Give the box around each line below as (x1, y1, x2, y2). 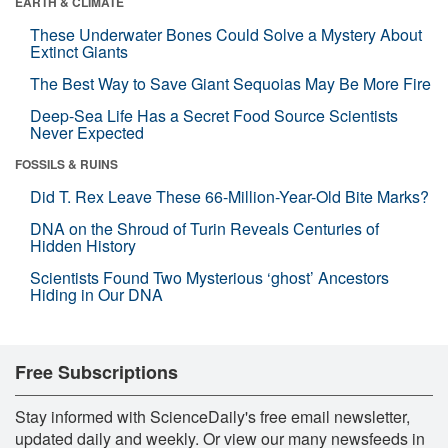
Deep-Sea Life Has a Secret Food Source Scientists (30, 103, 398, 127)
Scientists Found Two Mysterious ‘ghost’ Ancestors (30, 265, 389, 289)
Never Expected (30, 120, 144, 144)
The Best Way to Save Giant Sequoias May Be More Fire (30, 71, 431, 95)
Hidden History (30, 233, 136, 257)
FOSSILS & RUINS (15, 154, 118, 173)
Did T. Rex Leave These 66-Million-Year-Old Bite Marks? (30, 184, 429, 208)
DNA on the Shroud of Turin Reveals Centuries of (30, 216, 379, 240)
